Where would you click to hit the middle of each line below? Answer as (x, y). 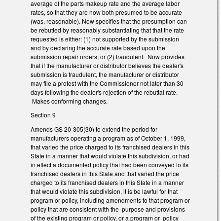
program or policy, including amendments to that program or (110, 200)
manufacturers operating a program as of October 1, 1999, (108, 138)
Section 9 (43, 115)
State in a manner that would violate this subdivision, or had (110, 156)
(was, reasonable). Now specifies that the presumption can (109, 21)
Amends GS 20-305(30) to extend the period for (94, 129)
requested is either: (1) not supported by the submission (105, 38)
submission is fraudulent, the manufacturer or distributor (105, 74)
